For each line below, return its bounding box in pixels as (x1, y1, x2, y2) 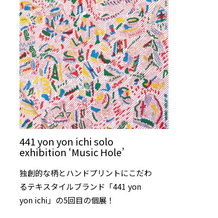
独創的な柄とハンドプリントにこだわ (19, 166, 152, 179)
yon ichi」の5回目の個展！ (19, 194, 114, 206)
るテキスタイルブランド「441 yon (19, 180, 141, 192)
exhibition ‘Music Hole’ (19, 145, 125, 160)
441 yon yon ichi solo (19, 134, 113, 149)
